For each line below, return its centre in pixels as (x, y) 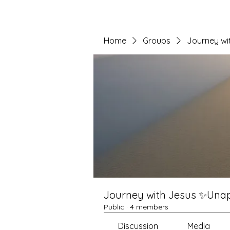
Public (114, 207)
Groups (157, 41)
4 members (149, 207)
